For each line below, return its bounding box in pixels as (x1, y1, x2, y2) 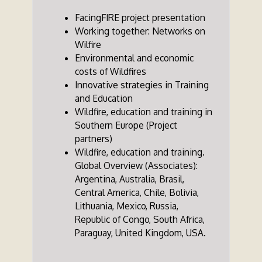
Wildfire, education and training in (74, 105, 212, 118)
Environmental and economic (74, 51, 194, 64)
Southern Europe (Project (74, 119, 177, 131)
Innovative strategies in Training (74, 78, 209, 91)
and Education (74, 92, 133, 104)
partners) (74, 132, 112, 144)
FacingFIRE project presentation (74, 11, 205, 23)
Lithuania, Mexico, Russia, (74, 199, 178, 212)
